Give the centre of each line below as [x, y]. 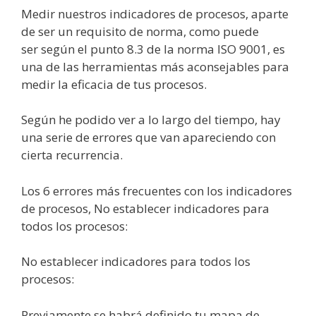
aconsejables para [237, 66]
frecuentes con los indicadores [206, 190]
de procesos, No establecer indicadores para [145, 208]
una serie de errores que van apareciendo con [148, 137]
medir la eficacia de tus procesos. [114, 84]
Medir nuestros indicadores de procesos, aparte [155, 13]
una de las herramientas [91, 66]
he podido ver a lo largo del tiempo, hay [168, 120]
